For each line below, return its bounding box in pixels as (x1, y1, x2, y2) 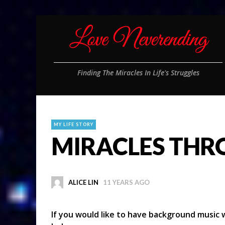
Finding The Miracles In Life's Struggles (77, 68, 199, 77)
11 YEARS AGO (103, 178, 150, 186)
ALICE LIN (68, 178, 98, 186)
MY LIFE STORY (54, 122, 93, 127)
